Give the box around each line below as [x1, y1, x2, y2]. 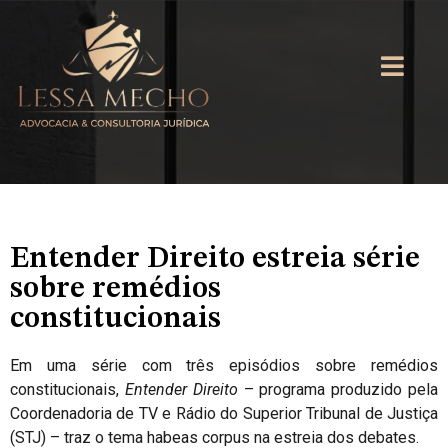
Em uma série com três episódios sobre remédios [10, 356, 438, 375]
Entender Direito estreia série [10, 244, 420, 274]
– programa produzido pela [237, 380, 439, 399]
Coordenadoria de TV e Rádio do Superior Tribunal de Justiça [10, 404, 438, 423]
